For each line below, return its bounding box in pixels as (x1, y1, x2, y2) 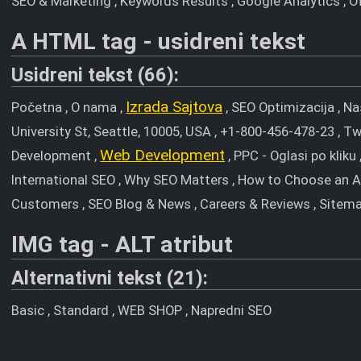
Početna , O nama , (11, 99, 127, 115)
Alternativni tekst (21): (11, 267, 209, 289)
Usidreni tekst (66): (11, 64, 180, 86)
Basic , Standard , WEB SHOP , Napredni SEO (11, 302, 272, 318)
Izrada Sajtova (126, 97, 223, 116)
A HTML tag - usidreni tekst (11, 27, 306, 55)
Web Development (100, 145, 226, 164)
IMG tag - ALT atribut (11, 230, 234, 258)
